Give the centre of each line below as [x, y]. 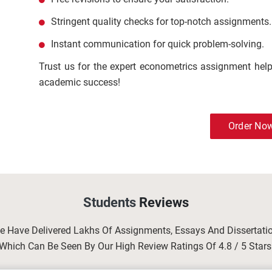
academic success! [80, 82]
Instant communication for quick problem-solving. [158, 44]
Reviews [164, 202]
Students [111, 202]
